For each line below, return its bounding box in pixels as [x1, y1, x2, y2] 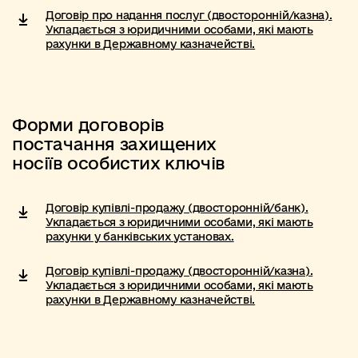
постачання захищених [12, 134, 217, 153]
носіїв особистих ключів [12, 153, 225, 173]
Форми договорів [12, 115, 165, 134]
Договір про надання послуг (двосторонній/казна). [46, 9, 332, 22]
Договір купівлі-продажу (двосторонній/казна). [46, 265, 313, 277]
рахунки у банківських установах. [46, 230, 234, 243]
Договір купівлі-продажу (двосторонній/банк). [46, 201, 308, 214]
